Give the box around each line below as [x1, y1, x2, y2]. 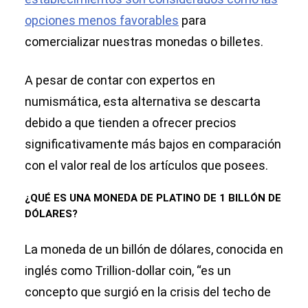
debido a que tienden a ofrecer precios [25, 115, 236, 131]
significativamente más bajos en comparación [25, 137, 281, 152]
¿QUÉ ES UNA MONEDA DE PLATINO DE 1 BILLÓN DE [25, 192, 281, 205]
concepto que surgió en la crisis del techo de [25, 285, 271, 300]
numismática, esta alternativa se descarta [25, 94, 261, 109]
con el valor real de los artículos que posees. [25, 158, 268, 173]
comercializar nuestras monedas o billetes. [25, 34, 263, 49]
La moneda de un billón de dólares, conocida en [25, 242, 283, 257]
